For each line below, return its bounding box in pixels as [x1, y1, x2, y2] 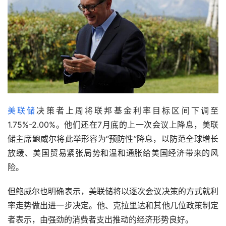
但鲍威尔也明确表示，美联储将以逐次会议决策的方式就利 [8, 186, 218, 196]
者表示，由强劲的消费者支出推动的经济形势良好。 [8, 214, 193, 224]
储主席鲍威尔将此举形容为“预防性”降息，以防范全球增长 [8, 133, 218, 144]
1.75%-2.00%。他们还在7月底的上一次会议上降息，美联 [8, 119, 218, 130]
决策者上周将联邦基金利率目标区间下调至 [36, 105, 219, 116]
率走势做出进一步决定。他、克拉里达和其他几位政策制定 [8, 200, 218, 210]
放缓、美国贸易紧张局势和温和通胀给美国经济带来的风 [8, 147, 218, 158]
